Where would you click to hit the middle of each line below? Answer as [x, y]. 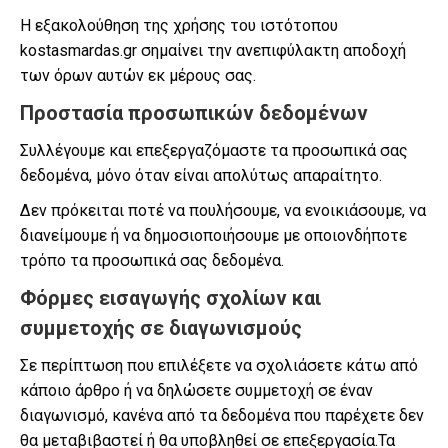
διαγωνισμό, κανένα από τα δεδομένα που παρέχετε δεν [222, 415]
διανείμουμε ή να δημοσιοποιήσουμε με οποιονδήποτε [213, 235]
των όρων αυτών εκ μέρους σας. [138, 75]
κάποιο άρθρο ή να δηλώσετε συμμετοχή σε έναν [196, 390]
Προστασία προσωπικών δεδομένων [194, 113]
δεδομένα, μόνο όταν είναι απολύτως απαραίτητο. [201, 175]
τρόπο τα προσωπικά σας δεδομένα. [152, 260]
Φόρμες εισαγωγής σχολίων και [170, 298]
